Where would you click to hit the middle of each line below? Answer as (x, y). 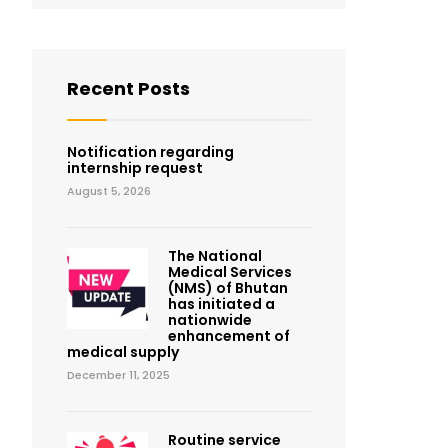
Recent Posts (128, 88)
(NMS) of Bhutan (227, 288)
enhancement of (228, 336)
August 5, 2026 (109, 191)
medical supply (123, 352)
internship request (135, 168)
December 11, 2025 (118, 375)
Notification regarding (150, 152)
